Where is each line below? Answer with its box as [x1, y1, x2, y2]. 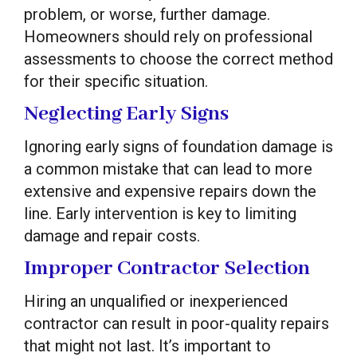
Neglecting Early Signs [24, 100, 229, 127]
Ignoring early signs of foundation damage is [24, 136, 333, 156]
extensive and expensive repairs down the [24, 181, 316, 201]
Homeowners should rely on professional [24, 26, 312, 46]
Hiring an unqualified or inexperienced [24, 291, 288, 311]
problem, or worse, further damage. [24, 4, 270, 24]
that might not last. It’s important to [24, 335, 271, 355]
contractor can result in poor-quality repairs [24, 313, 329, 333]
